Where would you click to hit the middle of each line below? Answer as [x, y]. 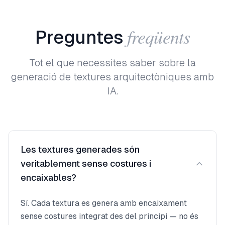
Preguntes [79, 37]
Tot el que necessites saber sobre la [113, 63]
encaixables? [48, 178]
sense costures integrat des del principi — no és [109, 216]
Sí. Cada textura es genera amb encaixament [104, 203]
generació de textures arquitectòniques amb [113, 77]
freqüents [158, 36]
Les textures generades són [80, 149]
